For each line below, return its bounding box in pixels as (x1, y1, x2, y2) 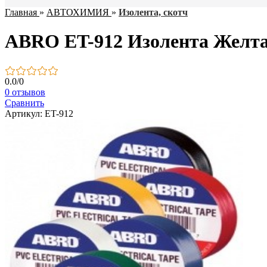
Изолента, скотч (119, 7, 188, 17)
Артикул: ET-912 (5, 108, 73, 119)
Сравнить (5, 97, 44, 108)
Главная (5, 7, 37, 17)
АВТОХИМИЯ (46, 7, 109, 17)
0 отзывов (5, 86, 45, 97)
